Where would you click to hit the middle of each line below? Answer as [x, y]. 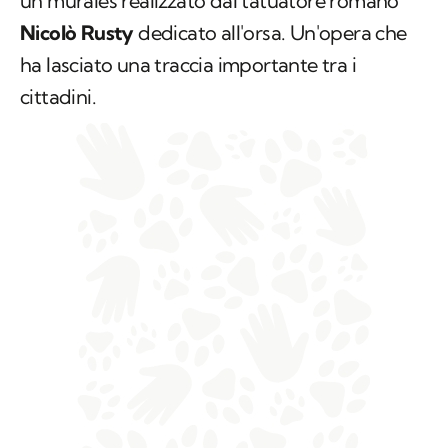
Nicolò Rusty [77, 32]
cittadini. [58, 96]
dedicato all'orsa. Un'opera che [270, 32]
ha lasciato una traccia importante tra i [188, 64]
